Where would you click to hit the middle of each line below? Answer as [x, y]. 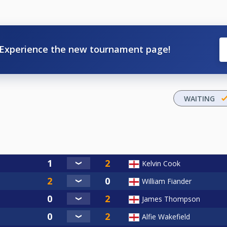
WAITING [199, 98]
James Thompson [171, 199]
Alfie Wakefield [166, 216]
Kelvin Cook [161, 163]
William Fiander [167, 181]
